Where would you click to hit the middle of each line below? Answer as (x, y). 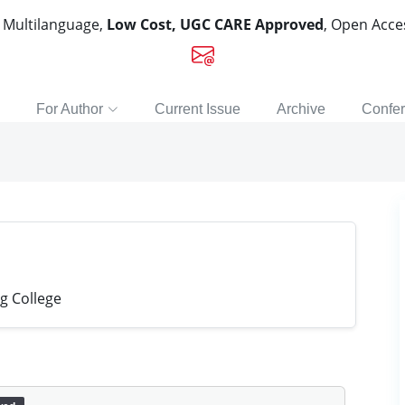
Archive (301, 109)
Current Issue (197, 109)
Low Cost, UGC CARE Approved (215, 24)
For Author (69, 109)
